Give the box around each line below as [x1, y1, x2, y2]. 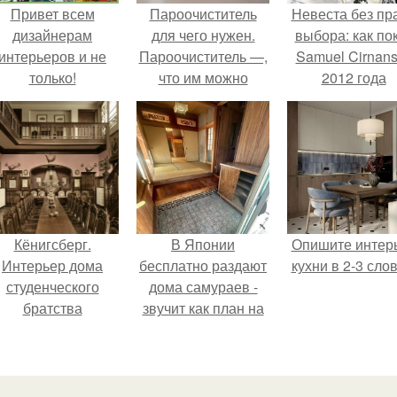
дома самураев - [148, 276, 258, 297]
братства [22, 298, 82, 318]
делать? [176, 89, 230, 109]
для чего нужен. [151, 25, 255, 45]
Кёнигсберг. [13, 234, 91, 254]
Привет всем [10, 4, 95, 24]
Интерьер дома [2, 255, 103, 276]
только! [28, 67, 76, 88]
